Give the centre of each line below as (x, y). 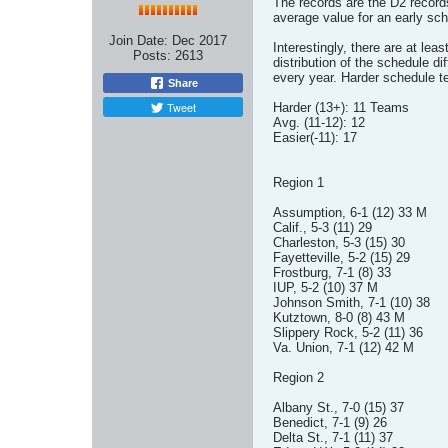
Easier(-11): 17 (315, 137)
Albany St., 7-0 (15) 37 (338, 407)
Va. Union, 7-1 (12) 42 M (343, 347)
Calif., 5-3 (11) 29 (322, 227)
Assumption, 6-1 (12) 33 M (350, 212)
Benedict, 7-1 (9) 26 (330, 422)
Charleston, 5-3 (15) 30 (339, 242)
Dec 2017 (199, 40)
